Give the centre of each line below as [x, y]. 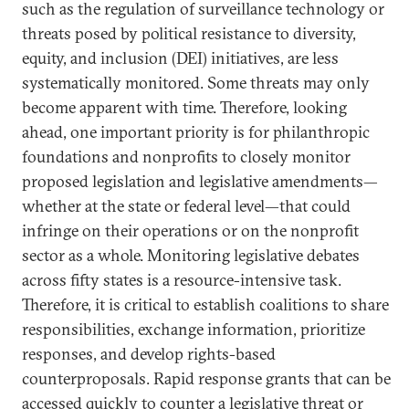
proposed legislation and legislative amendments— [200, 181]
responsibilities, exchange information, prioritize [194, 329]
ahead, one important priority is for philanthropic [196, 132]
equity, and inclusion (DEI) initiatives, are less [180, 58]
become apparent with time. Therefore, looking [184, 107]
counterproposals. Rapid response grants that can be [206, 378]
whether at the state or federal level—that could [186, 206]
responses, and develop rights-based [149, 354]
